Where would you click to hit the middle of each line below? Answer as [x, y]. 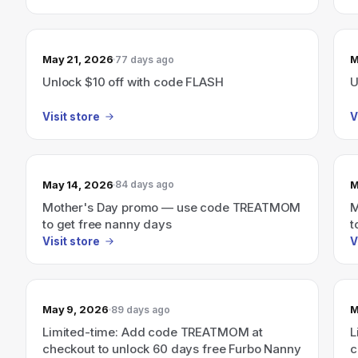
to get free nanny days [107, 224]
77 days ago [145, 59]
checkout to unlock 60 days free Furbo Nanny [172, 349]
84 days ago [145, 184]
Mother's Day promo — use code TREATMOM [172, 207]
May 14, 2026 [78, 184]
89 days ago [140, 309]
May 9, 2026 [76, 309]
